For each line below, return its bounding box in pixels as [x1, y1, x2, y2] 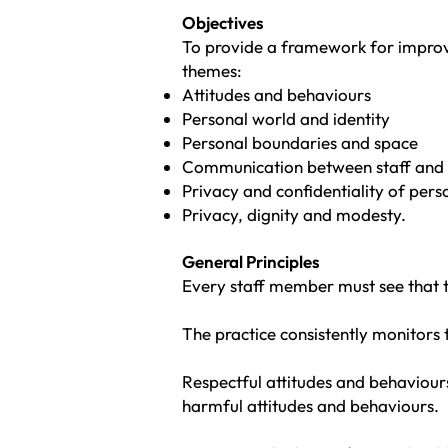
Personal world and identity [182, 108, 390, 129]
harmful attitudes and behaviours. [182, 395, 439, 416]
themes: [182, 60, 242, 81]
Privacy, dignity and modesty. [182, 204, 406, 225]
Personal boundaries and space [182, 132, 418, 153]
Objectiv [182, 12, 247, 33]
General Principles [182, 251, 320, 272]
